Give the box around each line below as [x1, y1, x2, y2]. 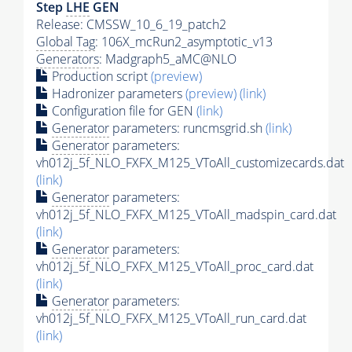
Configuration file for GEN [49, 101, 196, 119]
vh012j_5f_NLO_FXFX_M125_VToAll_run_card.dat [36, 309, 306, 327]
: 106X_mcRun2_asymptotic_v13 [95, 32, 273, 50]
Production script [49, 67, 151, 85]
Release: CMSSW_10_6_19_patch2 [36, 15, 226, 33]
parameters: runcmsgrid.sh [109, 119, 266, 137]
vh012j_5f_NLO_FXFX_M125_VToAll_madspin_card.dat [36, 205, 336, 223]
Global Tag [36, 32, 95, 50]
